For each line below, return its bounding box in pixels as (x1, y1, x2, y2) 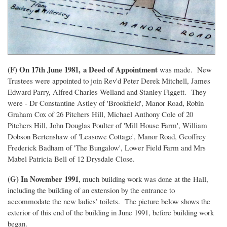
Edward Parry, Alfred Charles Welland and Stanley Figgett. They (8, 86, 206, 97)
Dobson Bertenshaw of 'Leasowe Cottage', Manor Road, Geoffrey (8, 131, 206, 141)
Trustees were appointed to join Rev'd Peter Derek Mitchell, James (8, 75, 210, 86)
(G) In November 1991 (8, 173, 79, 184)
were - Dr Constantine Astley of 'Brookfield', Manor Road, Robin (8, 97, 204, 108)
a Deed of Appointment (83, 63, 160, 75)
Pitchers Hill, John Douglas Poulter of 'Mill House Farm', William (8, 120, 207, 130)
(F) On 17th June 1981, (8, 63, 81, 75)
